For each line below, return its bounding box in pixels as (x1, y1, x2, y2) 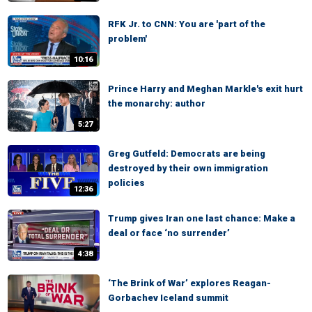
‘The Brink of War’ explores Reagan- (108, 278, 271, 288)
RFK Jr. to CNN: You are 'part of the (108, 19, 265, 29)
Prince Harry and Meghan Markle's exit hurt (108, 84, 303, 94)
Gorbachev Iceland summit (108, 292, 228, 303)
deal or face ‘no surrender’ (108, 228, 230, 238)
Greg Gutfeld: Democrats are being (108, 148, 265, 159)
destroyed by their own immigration (108, 163, 268, 173)
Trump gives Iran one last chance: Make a (108, 213, 295, 224)
